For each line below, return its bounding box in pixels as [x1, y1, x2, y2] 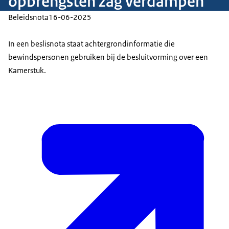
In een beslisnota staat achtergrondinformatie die [8, 39, 175, 49]
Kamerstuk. [8, 65, 46, 76]
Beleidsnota [8, 12, 49, 22]
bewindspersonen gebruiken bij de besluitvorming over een [8, 52, 208, 62]
